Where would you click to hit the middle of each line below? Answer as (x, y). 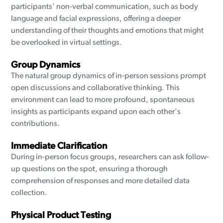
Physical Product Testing (61, 216)
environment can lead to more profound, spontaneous (103, 100)
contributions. (36, 124)
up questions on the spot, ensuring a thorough (90, 169)
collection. (29, 193)
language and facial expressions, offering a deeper (96, 19)
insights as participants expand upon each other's (96, 112)
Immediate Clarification (59, 147)
